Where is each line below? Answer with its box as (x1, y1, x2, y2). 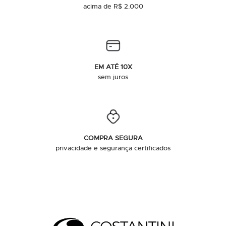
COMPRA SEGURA (83, 134, 143, 143)
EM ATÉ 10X (94, 63, 132, 72)
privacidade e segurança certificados (55, 144, 171, 153)
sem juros (98, 73, 128, 82)
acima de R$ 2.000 (83, 2, 143, 11)
